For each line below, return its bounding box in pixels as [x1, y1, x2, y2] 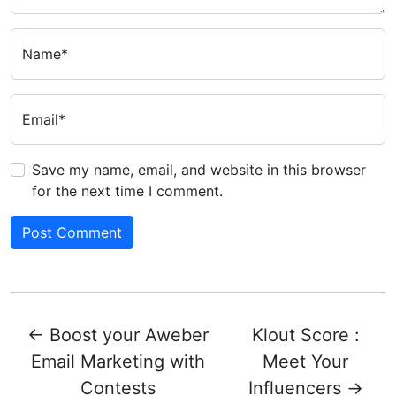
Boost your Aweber [49, 324, 209, 346]
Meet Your [263, 350, 349, 372]
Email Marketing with [31, 350, 206, 372]
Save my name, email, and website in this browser [32, 160, 366, 179]
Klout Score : [251, 324, 360, 346]
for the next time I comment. [32, 181, 223, 200]
